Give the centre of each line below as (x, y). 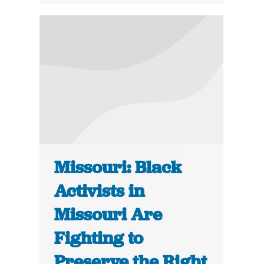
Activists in (100, 191)
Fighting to (99, 238)
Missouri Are (108, 215)
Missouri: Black (118, 168)
